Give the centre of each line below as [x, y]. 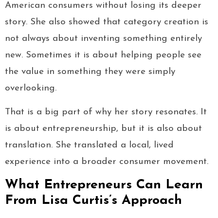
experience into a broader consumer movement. [107, 162]
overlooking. [31, 89]
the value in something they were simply [90, 72]
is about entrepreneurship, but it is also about [103, 129]
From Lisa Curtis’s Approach [93, 201]
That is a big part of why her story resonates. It [106, 112]
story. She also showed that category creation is [107, 22]
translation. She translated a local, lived [89, 145]
